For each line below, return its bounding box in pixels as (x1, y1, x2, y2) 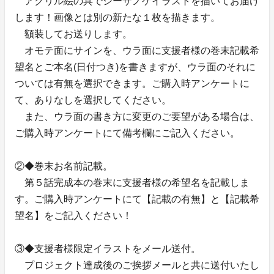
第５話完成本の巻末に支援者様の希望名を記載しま (15, 177, 250, 188)
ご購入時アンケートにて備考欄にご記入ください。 (15, 127, 240, 138)
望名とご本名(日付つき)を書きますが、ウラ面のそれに (15, 61, 256, 72)
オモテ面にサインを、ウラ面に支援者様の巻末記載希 (15, 45, 259, 56)
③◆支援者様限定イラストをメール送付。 (15, 243, 201, 254)
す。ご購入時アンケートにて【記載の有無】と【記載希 (15, 193, 259, 204)
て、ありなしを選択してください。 (15, 94, 171, 105)
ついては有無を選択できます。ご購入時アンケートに (15, 78, 250, 89)
